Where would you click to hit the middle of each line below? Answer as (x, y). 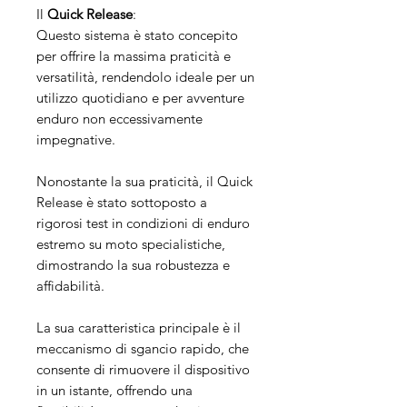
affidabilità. (70, 285)
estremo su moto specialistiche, (131, 243)
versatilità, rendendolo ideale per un (145, 76)
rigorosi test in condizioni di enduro (143, 223)
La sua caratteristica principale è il (139, 327)
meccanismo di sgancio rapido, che (143, 348)
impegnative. (76, 139)
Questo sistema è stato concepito (137, 35)
